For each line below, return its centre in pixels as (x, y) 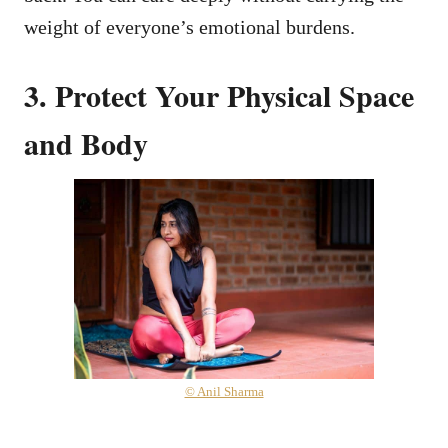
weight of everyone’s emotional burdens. (189, 26)
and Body (86, 142)
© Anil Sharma (224, 391)
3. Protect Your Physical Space (219, 94)
